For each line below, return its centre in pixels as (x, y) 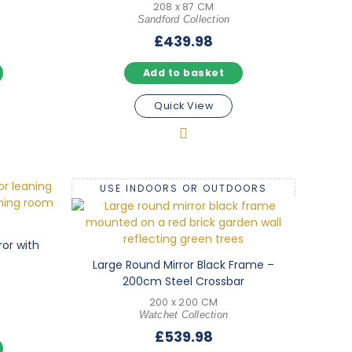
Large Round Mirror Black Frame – (183, 264)
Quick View (183, 106)
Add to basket (183, 73)
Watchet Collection (183, 315)
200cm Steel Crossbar (183, 281)
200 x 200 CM (183, 302)
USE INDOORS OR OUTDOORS (183, 189)
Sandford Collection (183, 20)
